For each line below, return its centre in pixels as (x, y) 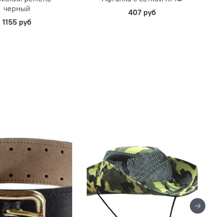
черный (17, 8)
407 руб (142, 12)
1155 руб (17, 22)
